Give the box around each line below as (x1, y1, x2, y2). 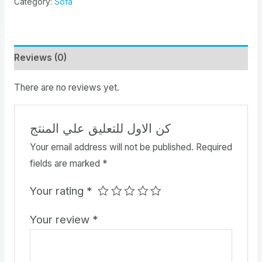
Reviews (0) (13, 51, 67, 63)
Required (195, 142, 232, 153)
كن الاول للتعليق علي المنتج (29, 121, 171, 136)
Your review (29, 213, 92, 226)
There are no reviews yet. (13, 81, 119, 93)
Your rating (29, 184, 87, 198)
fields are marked (29, 158, 102, 170)
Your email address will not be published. (29, 142, 194, 153)
